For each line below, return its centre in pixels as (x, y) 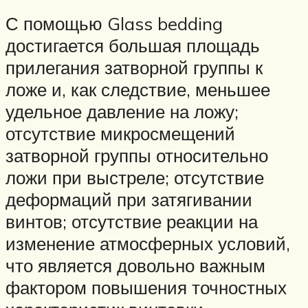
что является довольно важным (135, 266)
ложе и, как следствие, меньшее (138, 90)
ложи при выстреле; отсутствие (135, 178)
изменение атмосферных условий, (148, 244)
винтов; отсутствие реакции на (132, 222)
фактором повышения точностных (146, 288)
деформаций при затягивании (129, 200)
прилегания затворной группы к (134, 68)
